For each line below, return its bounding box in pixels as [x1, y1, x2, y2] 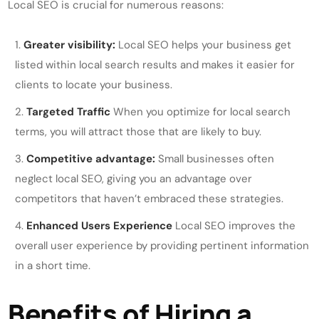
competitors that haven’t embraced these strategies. [15, 192, 284, 206]
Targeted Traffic [26, 105, 111, 120]
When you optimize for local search [110, 105, 291, 120]
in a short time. [15, 258, 91, 273]
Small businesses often [155, 152, 275, 167]
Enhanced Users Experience [26, 219, 173, 234]
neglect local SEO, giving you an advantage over [15, 172, 253, 187]
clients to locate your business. [15, 78, 173, 93]
